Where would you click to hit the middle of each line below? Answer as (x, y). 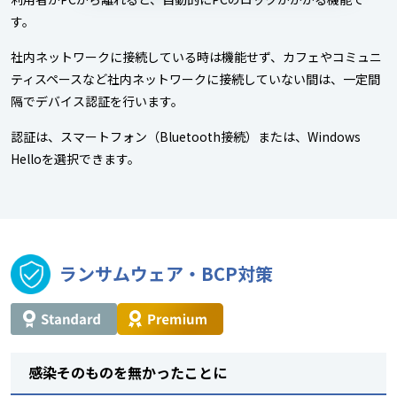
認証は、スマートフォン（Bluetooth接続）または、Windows (186, 136)
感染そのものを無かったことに (128, 372)
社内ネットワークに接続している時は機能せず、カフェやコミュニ (196, 56)
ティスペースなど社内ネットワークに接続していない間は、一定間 (195, 78)
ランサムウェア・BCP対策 (166, 274)
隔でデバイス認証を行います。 (97, 101)
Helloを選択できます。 (75, 158)
